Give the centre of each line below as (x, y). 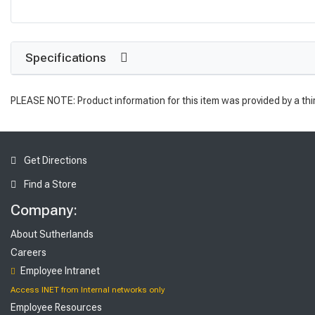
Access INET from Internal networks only (88, 290)
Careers (28, 253)
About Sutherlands (52, 234)
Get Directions (54, 161)
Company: (44, 211)
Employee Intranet (59, 271)
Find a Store (49, 185)
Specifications (67, 57)
